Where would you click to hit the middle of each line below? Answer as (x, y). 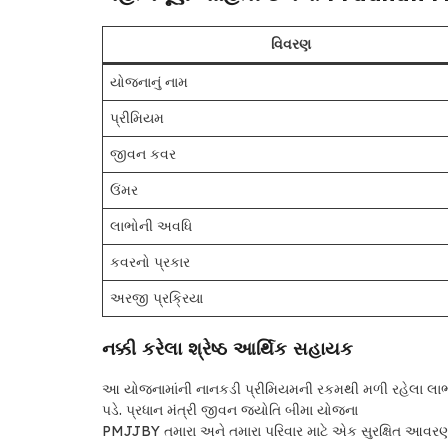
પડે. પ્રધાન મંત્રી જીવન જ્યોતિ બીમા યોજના (230, 410)
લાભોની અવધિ (151, 226)
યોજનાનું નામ (149, 82)
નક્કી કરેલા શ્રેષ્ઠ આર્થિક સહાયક (227, 349)
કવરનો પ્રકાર (150, 262)
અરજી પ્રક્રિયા (156, 298)
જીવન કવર (143, 154)
